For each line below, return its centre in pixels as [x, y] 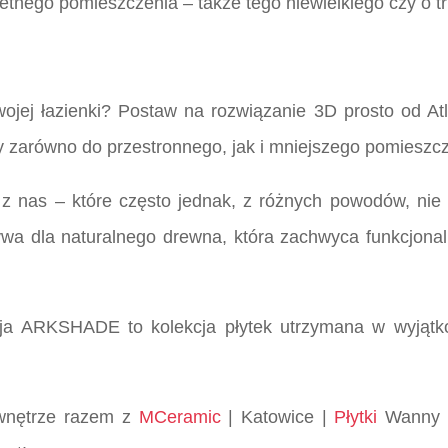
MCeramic [179, 417]
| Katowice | [277, 417]
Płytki [356, 417]
